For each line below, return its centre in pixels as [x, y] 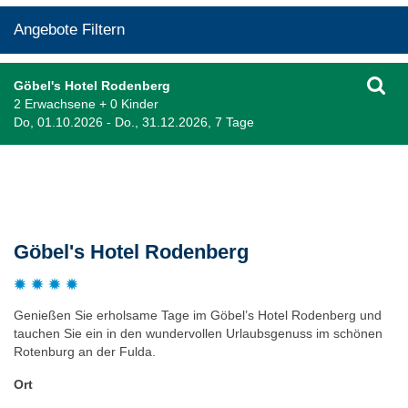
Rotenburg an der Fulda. [85, 351]
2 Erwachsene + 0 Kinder [86, 103]
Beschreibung [62, 187]
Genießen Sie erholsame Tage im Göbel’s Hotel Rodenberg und [198, 315]
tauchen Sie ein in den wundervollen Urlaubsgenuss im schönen [198, 333]
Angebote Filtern [69, 29]
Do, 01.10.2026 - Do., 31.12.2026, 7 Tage [134, 122]
